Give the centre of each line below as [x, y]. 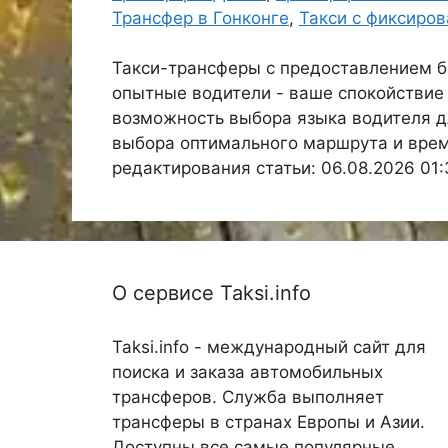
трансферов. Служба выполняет [248, 397]
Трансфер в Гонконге [200, 18]
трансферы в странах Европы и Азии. [268, 422]
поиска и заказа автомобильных [247, 372]
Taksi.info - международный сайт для [269, 347]
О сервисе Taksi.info [211, 293]
